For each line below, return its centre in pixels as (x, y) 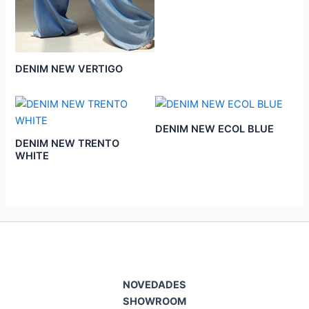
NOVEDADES (154, 285)
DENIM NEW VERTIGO (69, 69)
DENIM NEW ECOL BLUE (214, 129)
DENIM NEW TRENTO (68, 143)
